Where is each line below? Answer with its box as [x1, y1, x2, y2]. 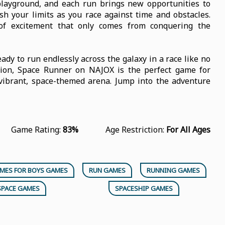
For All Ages [166, 124, 210, 135]
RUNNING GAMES [147, 166, 200, 175]
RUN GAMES [89, 166, 126, 175]
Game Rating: [11, 124, 63, 135]
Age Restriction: [105, 124, 166, 135]
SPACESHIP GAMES [115, 184, 173, 193]
